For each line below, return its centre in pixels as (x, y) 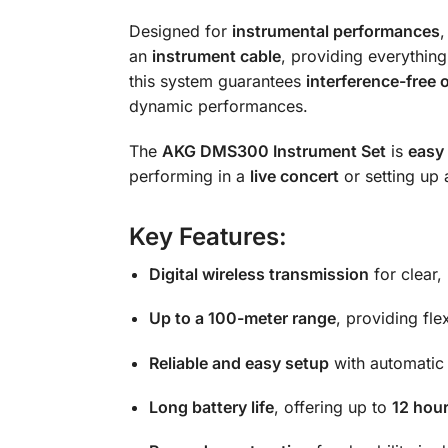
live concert (294, 175)
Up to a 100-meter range (242, 318)
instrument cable (216, 56)
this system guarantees (217, 81)
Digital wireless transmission (258, 273)
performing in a (189, 175)
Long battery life (211, 406)
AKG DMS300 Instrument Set (273, 150)
